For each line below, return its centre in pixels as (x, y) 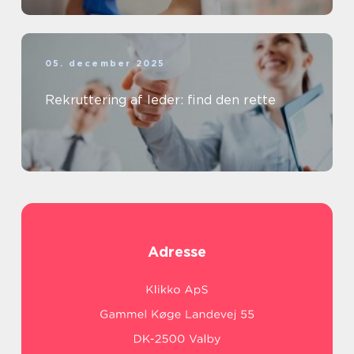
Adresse (177, 251)
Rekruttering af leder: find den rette (160, 100)
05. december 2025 (105, 63)
